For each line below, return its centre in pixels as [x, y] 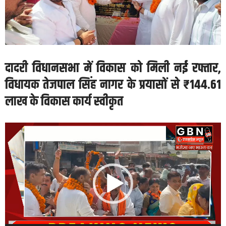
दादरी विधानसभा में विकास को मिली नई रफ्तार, [113, 68]
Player [16, 143]
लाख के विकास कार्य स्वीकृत [64, 101]
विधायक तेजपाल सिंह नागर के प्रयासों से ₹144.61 [113, 85]
